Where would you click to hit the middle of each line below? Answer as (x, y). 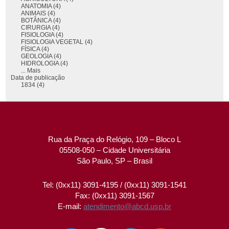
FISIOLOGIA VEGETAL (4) (57, 41)
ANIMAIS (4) (38, 13)
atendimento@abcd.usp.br (127, 206)
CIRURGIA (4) (41, 27)
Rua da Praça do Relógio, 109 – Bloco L (114, 139)
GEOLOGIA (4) (41, 56)
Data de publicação (38, 77)
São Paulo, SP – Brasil (114, 161)
